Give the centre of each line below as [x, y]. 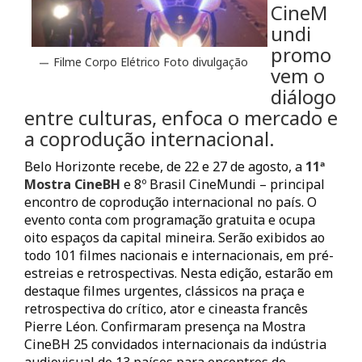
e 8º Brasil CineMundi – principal [223, 185]
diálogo [303, 97]
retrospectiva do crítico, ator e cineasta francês [166, 309]
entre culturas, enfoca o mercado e [181, 118]
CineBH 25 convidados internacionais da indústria [175, 345]
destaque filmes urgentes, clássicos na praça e [164, 291]
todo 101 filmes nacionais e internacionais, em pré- [179, 256]
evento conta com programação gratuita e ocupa [170, 220]
